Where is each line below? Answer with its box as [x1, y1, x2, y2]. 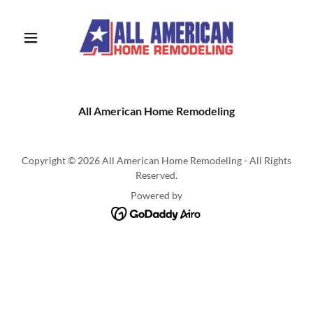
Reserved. [136, 169, 177, 181]
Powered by [131, 189, 182, 201]
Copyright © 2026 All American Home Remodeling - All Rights [22, 154, 291, 166]
